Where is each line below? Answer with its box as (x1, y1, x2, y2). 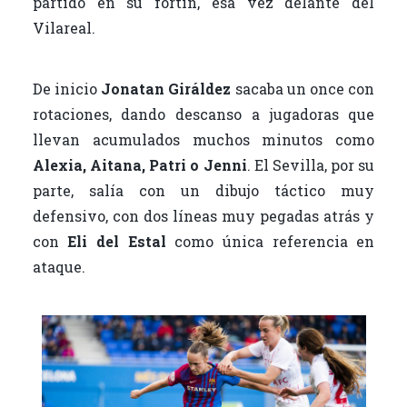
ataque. (32, 256, 85, 276)
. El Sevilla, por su (246, 154, 375, 174)
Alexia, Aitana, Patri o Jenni (32, 154, 247, 174)
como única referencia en (165, 231, 375, 251)
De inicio (32, 78, 102, 98)
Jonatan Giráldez (101, 78, 232, 98)
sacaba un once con (231, 78, 375, 98)
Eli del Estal (67, 231, 166, 251)
